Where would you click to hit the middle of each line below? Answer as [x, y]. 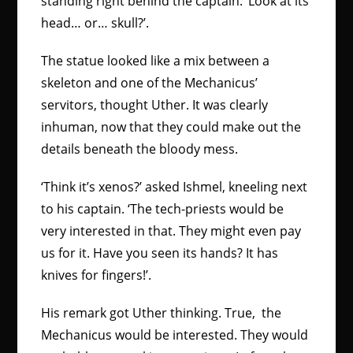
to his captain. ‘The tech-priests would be [163, 209]
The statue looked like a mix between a [156, 61]
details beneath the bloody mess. [140, 149]
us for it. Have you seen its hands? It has [160, 253]
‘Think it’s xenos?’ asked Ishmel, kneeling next [175, 187]
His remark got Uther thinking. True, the [162, 313]
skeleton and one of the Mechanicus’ [150, 83]
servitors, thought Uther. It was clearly [155, 105]
